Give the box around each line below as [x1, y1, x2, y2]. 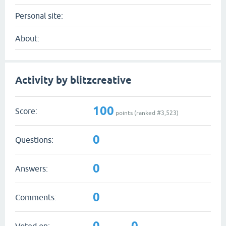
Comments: [15, 192, 56, 202]
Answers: [15, 163, 48, 173]
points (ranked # [114, 109, 161, 117]
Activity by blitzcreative [15, 74, 132, 86]
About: [15, 34, 39, 43]
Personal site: [15, 11, 63, 20]
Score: [15, 106, 37, 116]
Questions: [15, 135, 53, 144]
